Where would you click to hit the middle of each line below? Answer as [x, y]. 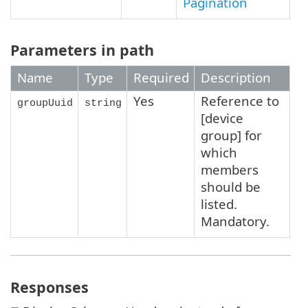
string [103, 103]
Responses [49, 287]
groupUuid [45, 103]
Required [161, 78]
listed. [219, 204]
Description [236, 78]
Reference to [240, 101]
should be [231, 187]
